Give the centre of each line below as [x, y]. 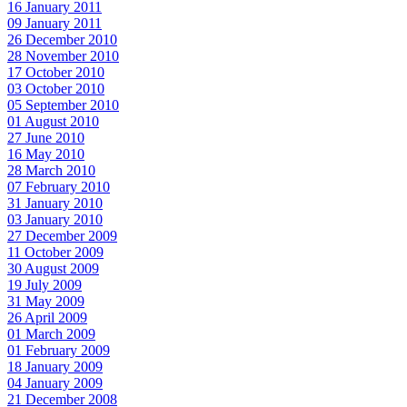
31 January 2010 [55, 203]
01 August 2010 [53, 122]
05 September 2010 [63, 105]
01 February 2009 [59, 351]
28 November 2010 [63, 56]
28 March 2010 [51, 171]
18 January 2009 [55, 367]
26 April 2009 [47, 318]
